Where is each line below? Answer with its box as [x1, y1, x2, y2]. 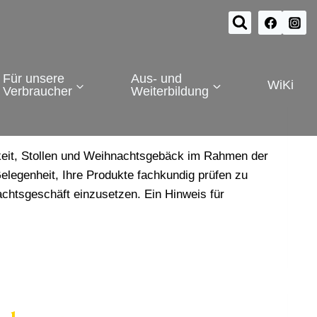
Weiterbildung [131, 84, 209, 99]
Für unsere [2, 71, 64, 86]
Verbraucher [2, 84, 72, 99]
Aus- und [131, 71, 183, 86]
